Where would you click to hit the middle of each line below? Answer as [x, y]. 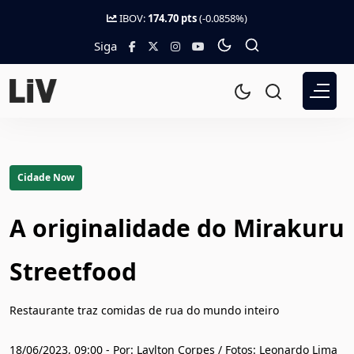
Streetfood [73, 271]
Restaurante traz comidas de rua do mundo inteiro [144, 310]
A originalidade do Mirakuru [177, 228]
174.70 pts [172, 18]
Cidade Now [46, 177]
